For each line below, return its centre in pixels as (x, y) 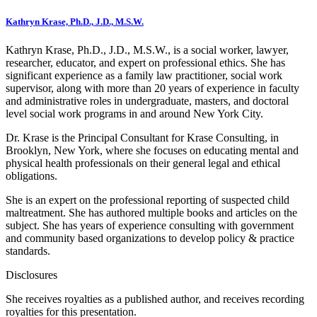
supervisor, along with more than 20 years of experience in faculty (152, 88)
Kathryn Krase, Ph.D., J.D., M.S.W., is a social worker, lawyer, (147, 50)
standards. (28, 250)
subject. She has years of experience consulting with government (150, 225)
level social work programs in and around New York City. (134, 113)
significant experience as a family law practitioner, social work (144, 75)
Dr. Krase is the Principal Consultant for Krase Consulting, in (142, 137)
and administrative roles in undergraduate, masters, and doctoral (147, 100)
